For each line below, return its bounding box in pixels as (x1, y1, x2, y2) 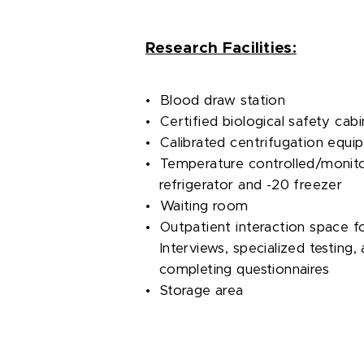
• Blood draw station (132, 94, 286, 107)
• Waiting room (132, 200, 249, 213)
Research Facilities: (145, 41, 297, 56)
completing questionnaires (132, 263, 330, 276)
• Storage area (132, 284, 244, 297)
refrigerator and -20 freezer (132, 179, 343, 192)
